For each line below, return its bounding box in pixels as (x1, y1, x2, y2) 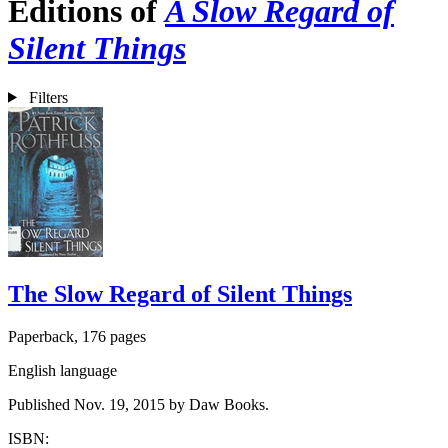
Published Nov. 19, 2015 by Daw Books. (8, 395, 269, 413)
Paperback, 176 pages (8, 327, 146, 345)
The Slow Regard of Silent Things (8, 280, 352, 307)
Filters (28, 88, 68, 106)
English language (8, 361, 117, 379)
